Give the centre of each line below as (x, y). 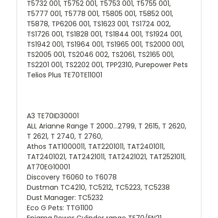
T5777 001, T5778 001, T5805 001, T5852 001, (100, 13)
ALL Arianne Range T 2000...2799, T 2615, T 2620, (107, 126)
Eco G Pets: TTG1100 (60, 208)
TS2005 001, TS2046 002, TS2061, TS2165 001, (100, 54)
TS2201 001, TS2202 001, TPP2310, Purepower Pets (107, 64)
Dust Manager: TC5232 (65, 197)
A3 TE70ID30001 (53, 116)
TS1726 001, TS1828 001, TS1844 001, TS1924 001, (105, 34)
